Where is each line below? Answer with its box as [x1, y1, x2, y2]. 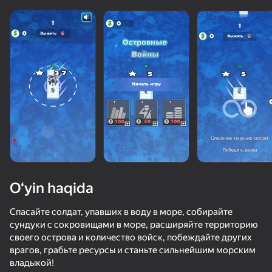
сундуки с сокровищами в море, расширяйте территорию [10, 219, 258, 230]
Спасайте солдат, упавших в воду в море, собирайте [10, 206, 233, 217]
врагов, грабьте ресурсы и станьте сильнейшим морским [10, 245, 256, 256]
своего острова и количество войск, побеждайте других [10, 232, 252, 243]
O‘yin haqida [10, 180, 93, 197]
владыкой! [10, 257, 54, 268]
